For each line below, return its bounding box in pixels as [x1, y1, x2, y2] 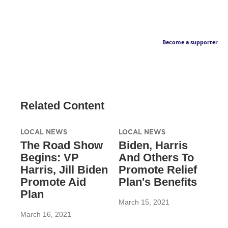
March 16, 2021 [20, 210, 71, 219]
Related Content [20, 99, 104, 112]
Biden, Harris [118, 139, 188, 152]
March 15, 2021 [118, 198, 169, 207]
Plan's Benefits [118, 176, 197, 189]
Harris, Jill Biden [20, 163, 108, 177]
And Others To [118, 151, 194, 164]
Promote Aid [20, 176, 86, 189]
